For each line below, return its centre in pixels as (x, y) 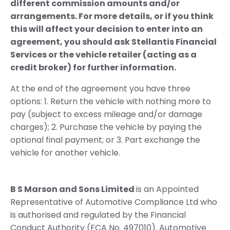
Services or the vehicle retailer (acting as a (103, 54)
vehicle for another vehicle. (65, 152)
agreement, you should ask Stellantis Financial (113, 42)
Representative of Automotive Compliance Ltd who (114, 202)
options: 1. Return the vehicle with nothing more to (111, 101)
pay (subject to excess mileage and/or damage (106, 114)
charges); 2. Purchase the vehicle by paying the (106, 127)
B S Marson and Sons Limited (73, 189)
